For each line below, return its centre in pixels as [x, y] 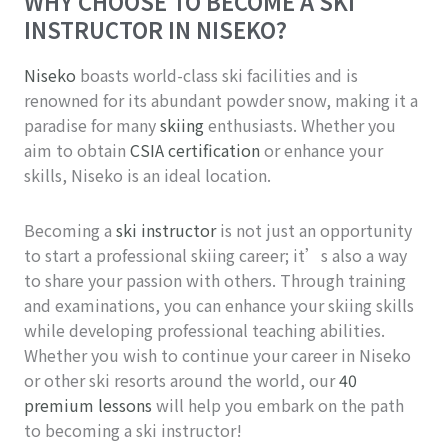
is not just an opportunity [314, 230]
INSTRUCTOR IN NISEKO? [155, 28]
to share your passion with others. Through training [215, 280]
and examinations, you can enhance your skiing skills [219, 305]
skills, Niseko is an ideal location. [147, 174]
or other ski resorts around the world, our [181, 380]
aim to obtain [77, 149]
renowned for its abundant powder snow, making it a [221, 99]
